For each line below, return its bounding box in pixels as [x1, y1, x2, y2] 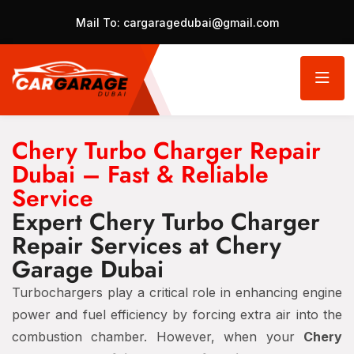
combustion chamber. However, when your [12, 329, 303, 345]
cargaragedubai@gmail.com [119, 16, 279, 29]
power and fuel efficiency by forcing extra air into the [12, 307, 342, 322]
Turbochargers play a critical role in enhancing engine [12, 284, 342, 300]
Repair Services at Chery [12, 228, 281, 262]
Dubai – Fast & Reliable [12, 157, 269, 191]
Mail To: [75, 16, 120, 29]
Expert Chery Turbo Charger [12, 205, 320, 239]
